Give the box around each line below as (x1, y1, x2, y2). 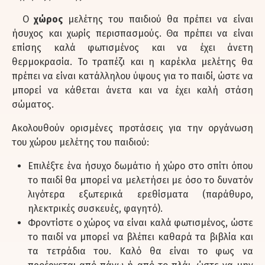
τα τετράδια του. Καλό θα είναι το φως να (28, 245, 253, 257)
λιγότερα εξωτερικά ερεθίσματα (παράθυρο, (28, 188, 253, 200)
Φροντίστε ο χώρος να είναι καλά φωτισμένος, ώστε (28, 216, 253, 228)
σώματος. (12, 98, 54, 110)
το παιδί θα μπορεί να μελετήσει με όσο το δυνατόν (28, 174, 253, 186)
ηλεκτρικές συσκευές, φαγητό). (28, 202, 163, 214)
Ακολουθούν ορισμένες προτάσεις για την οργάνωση (12, 122, 253, 134)
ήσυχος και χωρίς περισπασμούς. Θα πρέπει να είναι (12, 27, 253, 39)
